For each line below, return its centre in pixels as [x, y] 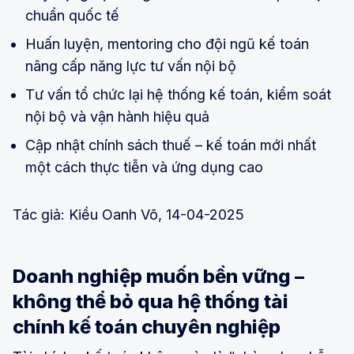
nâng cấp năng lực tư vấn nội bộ [131, 66]
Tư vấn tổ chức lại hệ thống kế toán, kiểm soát [178, 94]
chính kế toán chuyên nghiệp [147, 326]
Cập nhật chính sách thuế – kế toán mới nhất [171, 145]
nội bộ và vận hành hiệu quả [117, 116]
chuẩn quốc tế [72, 15]
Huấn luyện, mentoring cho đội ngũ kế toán [167, 43]
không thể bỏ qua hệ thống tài [151, 301]
